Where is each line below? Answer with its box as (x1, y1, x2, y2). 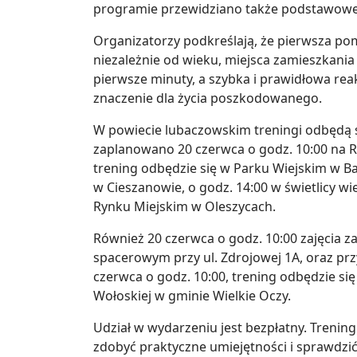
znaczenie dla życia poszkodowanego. (93, 89, 322, 108)
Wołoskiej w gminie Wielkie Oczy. (93, 287, 291, 305)
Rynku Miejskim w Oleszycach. (93, 198, 276, 216)
